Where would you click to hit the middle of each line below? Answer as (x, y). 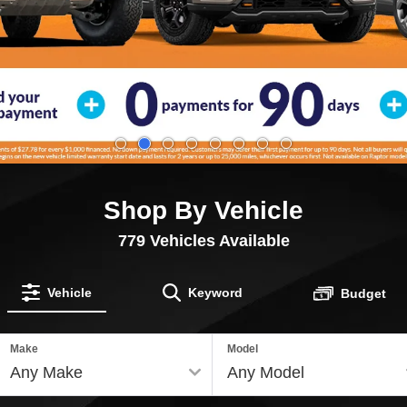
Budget (363, 293)
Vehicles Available (217, 240)
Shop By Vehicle (203, 210)
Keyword (215, 292)
